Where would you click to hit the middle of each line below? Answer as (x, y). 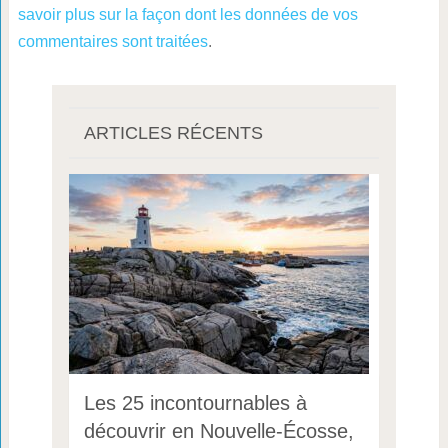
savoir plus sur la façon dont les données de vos (187, 15)
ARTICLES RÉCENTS (173, 133)
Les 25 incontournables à (195, 403)
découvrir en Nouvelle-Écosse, (218, 431)
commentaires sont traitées (112, 42)
